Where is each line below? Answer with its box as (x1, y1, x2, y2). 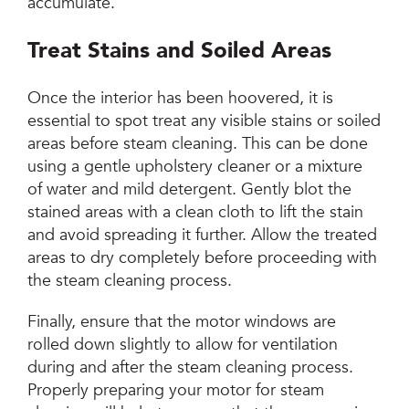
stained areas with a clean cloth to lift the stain (27, 201, 364, 225)
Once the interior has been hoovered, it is (27, 87, 334, 110)
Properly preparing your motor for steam (27, 379, 325, 403)
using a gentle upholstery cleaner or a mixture (27, 155, 363, 179)
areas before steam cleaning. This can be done (27, 132, 369, 156)
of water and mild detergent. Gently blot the (27, 178, 352, 202)
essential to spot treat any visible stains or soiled (27, 110, 382, 133)
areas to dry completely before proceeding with (27, 246, 378, 270)
